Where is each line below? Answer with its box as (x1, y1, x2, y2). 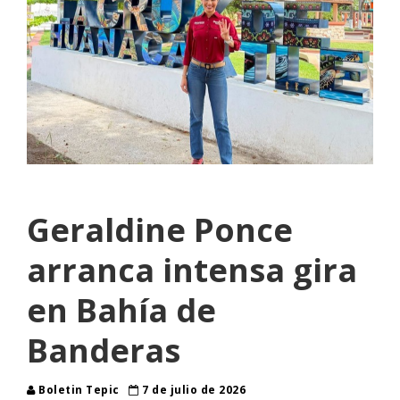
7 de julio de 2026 (138, 382, 246, 398)
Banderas (27, 329, 180, 373)
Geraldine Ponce (27, 208, 293, 253)
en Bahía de (27, 288, 216, 333)
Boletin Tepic (35, 382, 122, 398)
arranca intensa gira (27, 248, 357, 293)
